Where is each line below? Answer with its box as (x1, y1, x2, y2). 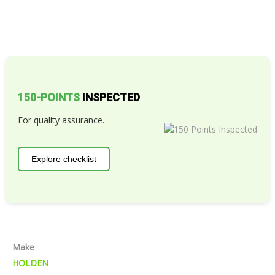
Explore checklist (31, 154, 97, 165)
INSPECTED (80, 91, 141, 104)
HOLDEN (12, 257, 48, 269)
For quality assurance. (18, 114, 105, 126)
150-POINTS (18, 91, 80, 104)
